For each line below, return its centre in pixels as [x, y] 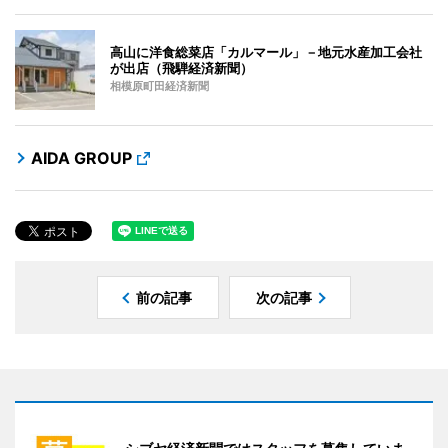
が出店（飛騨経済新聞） [181, 67]
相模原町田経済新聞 [159, 86]
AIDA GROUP [81, 157]
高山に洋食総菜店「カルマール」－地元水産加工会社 [266, 51]
